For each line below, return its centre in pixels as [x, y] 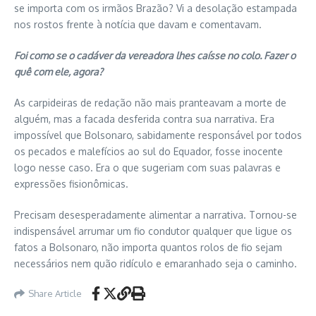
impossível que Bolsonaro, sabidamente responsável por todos [158, 135]
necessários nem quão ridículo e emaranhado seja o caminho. [156, 263]
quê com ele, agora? [59, 72]
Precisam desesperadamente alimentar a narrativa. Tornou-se [156, 215]
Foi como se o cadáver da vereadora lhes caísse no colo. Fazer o [155, 55]
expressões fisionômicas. [71, 184]
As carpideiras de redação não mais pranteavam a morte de [150, 103]
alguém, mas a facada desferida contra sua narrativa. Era [144, 119]
